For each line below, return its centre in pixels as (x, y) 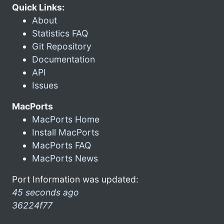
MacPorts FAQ (61, 145)
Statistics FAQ (60, 33)
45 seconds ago (45, 192)
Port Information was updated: (75, 179)
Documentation (63, 59)
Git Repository (62, 46)
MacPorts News (65, 158)
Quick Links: (38, 7)
